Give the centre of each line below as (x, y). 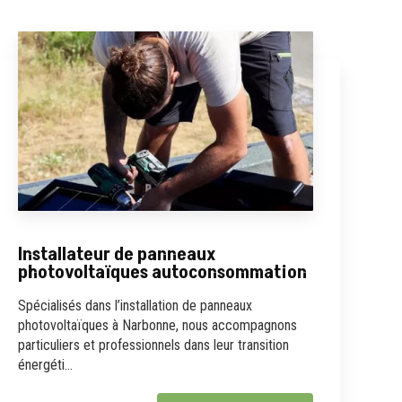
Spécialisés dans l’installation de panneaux (135, 305)
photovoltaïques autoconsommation (163, 272)
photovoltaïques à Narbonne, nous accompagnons (158, 325)
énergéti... (46, 364)
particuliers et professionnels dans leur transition (154, 345)
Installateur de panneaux (118, 254)
